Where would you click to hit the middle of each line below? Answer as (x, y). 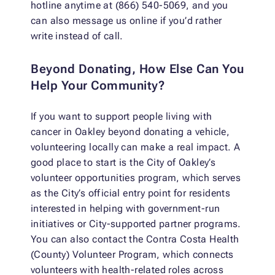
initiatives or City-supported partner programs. (136, 224)
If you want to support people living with (122, 117)
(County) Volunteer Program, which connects (132, 255)
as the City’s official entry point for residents (131, 193)
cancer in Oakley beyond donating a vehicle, (130, 132)
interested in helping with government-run (126, 209)
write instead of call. (77, 36)
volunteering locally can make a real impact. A (136, 147)
